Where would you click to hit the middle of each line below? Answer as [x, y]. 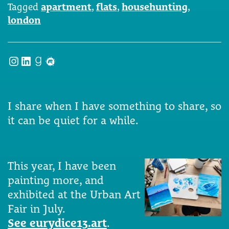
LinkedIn [47, 60]
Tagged [24, 7]
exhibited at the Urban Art [74, 194]
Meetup [66, 60]
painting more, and [56, 180]
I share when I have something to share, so [114, 106]
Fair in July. [37, 209]
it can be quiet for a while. [73, 120]
